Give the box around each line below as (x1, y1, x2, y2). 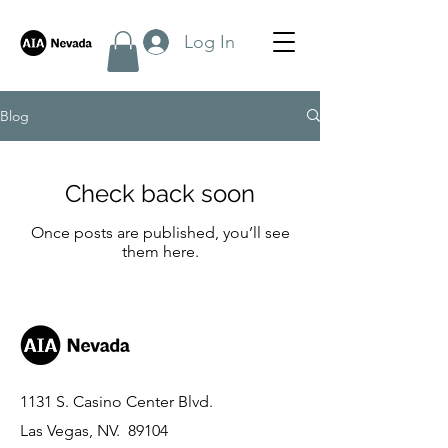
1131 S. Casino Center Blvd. (20, 391, 213, 411)
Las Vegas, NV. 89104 (20, 420, 168, 440)
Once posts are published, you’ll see (30, 222, 290, 242)
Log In (183, 30, 235, 53)
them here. (121, 241, 199, 261)
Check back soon (65, 178, 255, 208)
